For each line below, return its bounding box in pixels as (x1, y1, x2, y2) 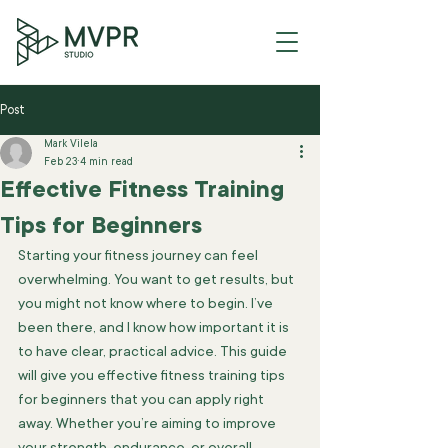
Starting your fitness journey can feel (18, 247, 261, 263)
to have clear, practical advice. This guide (18, 343, 290, 359)
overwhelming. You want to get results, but (18, 271, 297, 287)
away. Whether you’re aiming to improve (18, 415, 279, 431)
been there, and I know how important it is (18, 319, 292, 335)
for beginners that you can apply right (18, 391, 267, 407)
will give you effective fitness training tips (18, 367, 288, 383)
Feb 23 (44, 156, 77, 168)
